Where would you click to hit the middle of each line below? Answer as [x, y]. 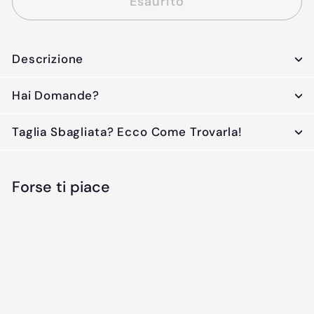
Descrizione [48, 59]
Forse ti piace [61, 187]
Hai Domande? [56, 96]
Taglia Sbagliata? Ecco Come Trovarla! [127, 132]
